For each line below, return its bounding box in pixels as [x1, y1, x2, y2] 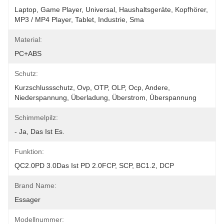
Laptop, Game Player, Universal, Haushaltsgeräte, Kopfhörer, [14, 5, 208, 13]
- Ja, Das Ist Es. [14, 127, 64, 135]
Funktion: [14, 147, 44, 155]
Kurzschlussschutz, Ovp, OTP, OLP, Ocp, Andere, [14, 83, 170, 91]
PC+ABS [14, 49, 41, 57]
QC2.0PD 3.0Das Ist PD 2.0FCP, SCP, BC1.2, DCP [14, 161, 174, 169]
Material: [14, 35, 42, 43]
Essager [14, 195, 40, 203]
